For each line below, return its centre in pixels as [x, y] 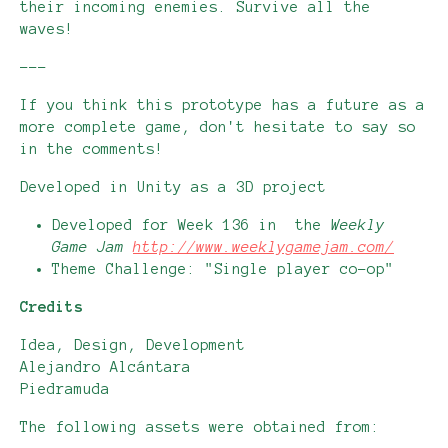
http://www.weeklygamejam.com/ [263, 247]
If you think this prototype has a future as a [222, 105]
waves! [47, 29]
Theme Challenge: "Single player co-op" [227, 269]
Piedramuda [65, 389]
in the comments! [92, 149]
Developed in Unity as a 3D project [173, 187]
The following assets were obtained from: [200, 427]
